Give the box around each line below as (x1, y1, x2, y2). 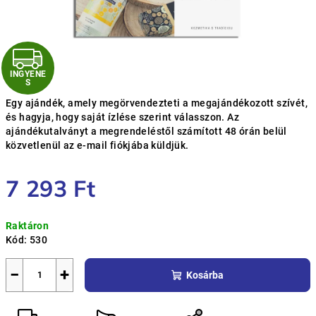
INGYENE (9, 69, 47, 80)
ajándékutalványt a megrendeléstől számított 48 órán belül (6, 126, 287, 137)
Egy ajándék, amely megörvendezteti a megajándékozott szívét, (6, 97, 308, 109)
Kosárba (186, 269, 224, 281)
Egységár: (5, 208, 52, 219)
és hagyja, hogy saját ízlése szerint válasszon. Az (6, 111, 239, 123)
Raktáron (6, 220, 49, 231)
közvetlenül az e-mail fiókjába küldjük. (6, 140, 189, 151)
